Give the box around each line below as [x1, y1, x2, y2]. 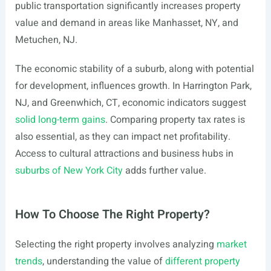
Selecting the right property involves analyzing [15, 237, 217, 252]
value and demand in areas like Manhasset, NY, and [15, 16, 238, 30]
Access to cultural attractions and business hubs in [15, 146, 233, 161]
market [216, 237, 247, 252]
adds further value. [122, 163, 206, 178]
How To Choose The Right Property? [15, 206, 210, 223]
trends [15, 254, 42, 269]
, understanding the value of [42, 254, 165, 269]
